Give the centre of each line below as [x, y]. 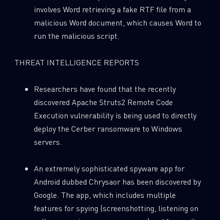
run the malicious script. [76, 36]
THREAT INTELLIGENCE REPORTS [76, 62]
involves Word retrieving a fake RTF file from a [112, 9]
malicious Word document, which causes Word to [117, 23]
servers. [48, 142]
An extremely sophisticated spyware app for [109, 168]
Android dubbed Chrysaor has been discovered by [117, 182]
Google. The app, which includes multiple [105, 195]
